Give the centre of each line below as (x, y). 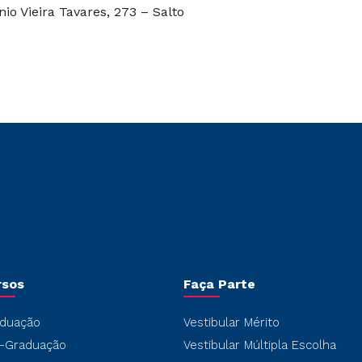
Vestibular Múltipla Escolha (259, 345)
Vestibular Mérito (231, 322)
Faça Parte (219, 284)
